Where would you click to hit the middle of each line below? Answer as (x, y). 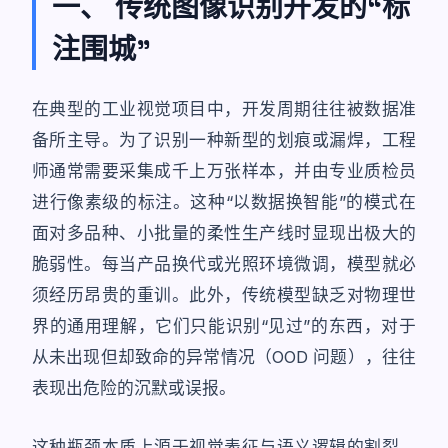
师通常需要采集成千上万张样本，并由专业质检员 (224, 171)
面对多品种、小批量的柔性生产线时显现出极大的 (224, 233)
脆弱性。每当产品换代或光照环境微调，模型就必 (224, 264)
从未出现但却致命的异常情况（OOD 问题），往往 (224, 357)
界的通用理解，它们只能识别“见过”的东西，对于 (224, 326)
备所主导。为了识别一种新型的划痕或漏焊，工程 (224, 140)
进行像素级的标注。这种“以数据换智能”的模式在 (224, 202)
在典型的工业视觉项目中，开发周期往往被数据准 (224, 109)
